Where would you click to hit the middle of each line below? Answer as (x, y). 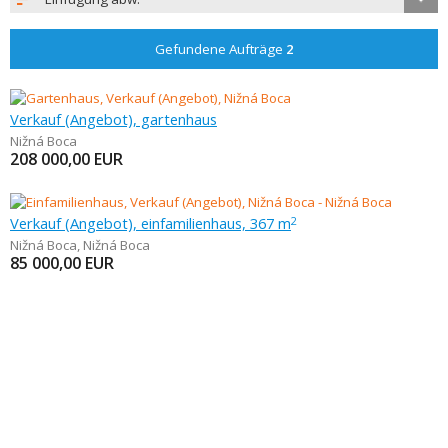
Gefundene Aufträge (220, 49)
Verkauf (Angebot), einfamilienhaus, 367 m (150, 223)
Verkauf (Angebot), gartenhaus (113, 119)
